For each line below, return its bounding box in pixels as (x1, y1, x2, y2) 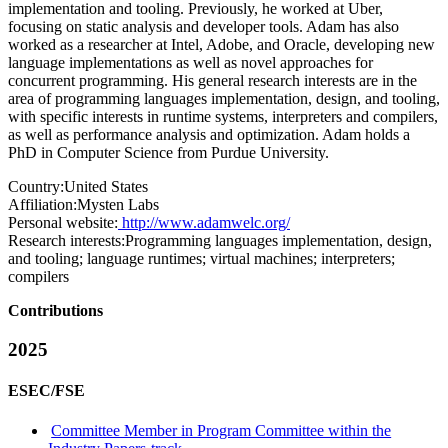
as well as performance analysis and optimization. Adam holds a (8, 126, 410, 144)
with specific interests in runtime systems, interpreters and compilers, (8, 108, 438, 126)
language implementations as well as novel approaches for (8, 54, 373, 72)
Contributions (8, 302, 103, 320)
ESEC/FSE (8, 382, 85, 400)
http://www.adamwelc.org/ (118, 214, 290, 232)
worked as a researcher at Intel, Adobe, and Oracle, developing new (8, 36, 435, 54)
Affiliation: (8, 196, 77, 214)
